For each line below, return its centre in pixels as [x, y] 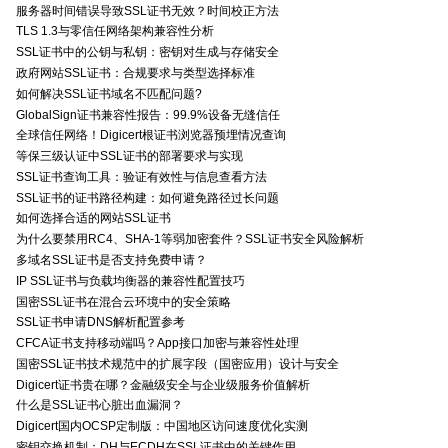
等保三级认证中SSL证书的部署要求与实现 [129, 156]
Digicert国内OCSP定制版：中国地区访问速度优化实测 [162, 426]
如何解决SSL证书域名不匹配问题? [109, 93]
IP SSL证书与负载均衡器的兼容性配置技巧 [130, 280]
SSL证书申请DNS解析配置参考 [100, 322]
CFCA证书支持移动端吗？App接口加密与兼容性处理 [157, 343]
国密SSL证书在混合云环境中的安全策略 [123, 301]
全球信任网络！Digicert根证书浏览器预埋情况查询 [151, 135]
